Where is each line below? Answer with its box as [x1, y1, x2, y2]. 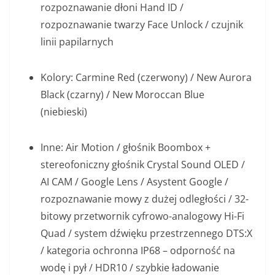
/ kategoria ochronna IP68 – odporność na [41, 244, 235, 258]
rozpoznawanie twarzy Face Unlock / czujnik [41, 18, 243, 32]
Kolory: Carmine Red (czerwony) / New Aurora [41, 71, 252, 85]
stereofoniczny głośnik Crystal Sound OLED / [41, 158, 245, 172]
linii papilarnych [41, 35, 114, 49]
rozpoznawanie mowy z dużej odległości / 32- [41, 192, 249, 206]
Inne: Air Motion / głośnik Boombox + [41, 141, 211, 155]
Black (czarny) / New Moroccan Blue [41, 88, 204, 102]
